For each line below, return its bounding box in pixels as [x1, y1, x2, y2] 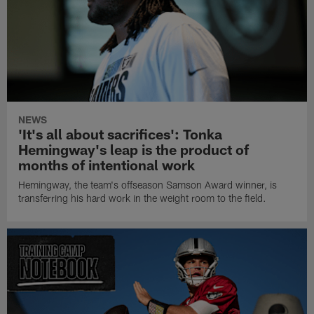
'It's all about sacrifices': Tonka [18, 125, 223, 142]
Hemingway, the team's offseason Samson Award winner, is [18, 178, 278, 191]
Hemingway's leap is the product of [18, 140, 250, 158]
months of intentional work [18, 156, 196, 173]
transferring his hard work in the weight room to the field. [18, 191, 267, 204]
